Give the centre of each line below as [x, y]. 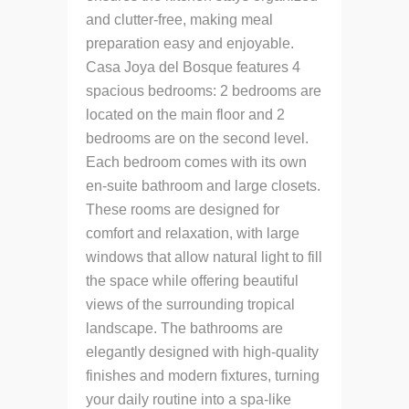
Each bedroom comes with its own [196, 162]
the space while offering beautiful [192, 280]
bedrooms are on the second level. [197, 138]
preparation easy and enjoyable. [190, 43]
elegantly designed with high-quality [202, 351]
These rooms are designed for [183, 209]
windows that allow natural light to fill [204, 257]
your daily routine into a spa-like [189, 399]
